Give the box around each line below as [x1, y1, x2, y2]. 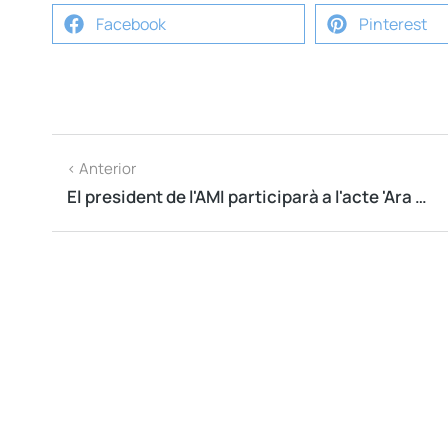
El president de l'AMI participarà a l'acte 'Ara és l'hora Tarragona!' [415, 185, 427, 208]
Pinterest [359, 13, 428, 35]
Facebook [96, 13, 166, 35]
